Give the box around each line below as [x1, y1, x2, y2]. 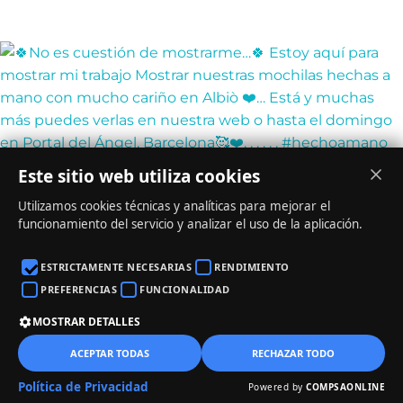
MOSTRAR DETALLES [32, 314, 140, 329]
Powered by [247, 381, 306, 393]
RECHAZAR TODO [252, 345, 335, 360]
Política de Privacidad [18, 379, 148, 395]
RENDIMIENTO [214, 260, 290, 273]
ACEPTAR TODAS [70, 345, 149, 360]
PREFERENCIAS [40, 282, 117, 296]
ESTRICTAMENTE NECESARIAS [40, 260, 192, 273]
